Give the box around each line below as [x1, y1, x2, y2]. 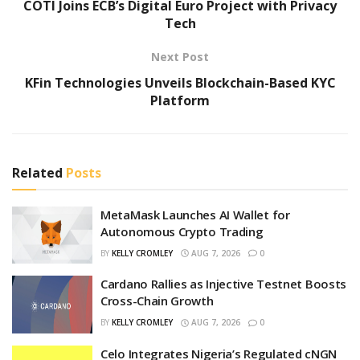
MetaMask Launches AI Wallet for [100, 206, 290, 223]
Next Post [151, 48, 209, 64]
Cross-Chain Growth [100, 292, 214, 309]
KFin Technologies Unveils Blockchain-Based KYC [24, 73, 336, 92]
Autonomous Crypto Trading [100, 223, 264, 239]
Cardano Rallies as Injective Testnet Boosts [100, 276, 347, 292]
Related [12, 163, 63, 182]
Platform [150, 91, 210, 109]
